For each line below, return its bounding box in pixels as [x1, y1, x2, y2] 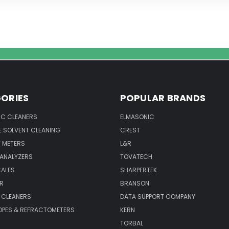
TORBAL [120, 218, 143, 227]
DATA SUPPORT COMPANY [120, 192, 195, 201]
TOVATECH [120, 152, 152, 161]
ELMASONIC [120, 112, 154, 121]
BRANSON [120, 178, 149, 188]
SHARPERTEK [120, 165, 157, 174]
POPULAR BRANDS [120, 91, 205, 104]
